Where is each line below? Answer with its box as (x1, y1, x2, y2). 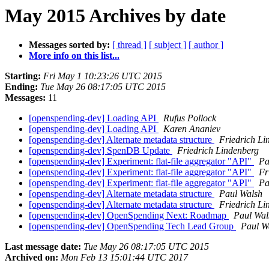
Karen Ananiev (163, 124, 220, 134)
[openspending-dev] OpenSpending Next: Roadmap (29, 210, 229, 221)
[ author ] (189, 40, 223, 50)
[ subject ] (149, 40, 186, 50)
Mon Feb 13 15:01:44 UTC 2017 (61, 252, 188, 263)
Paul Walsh (219, 189, 262, 199)
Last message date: (5, 241, 81, 252)
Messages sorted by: (29, 40, 110, 50)
